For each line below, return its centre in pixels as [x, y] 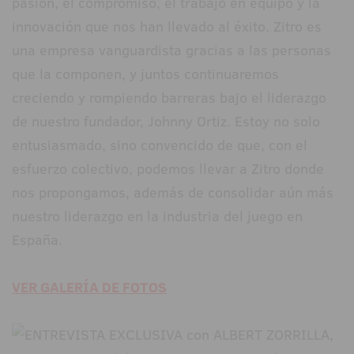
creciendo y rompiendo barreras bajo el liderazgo [169, 98]
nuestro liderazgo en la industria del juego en [157, 217]
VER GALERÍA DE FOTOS [89, 288]
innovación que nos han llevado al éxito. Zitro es [167, 27]
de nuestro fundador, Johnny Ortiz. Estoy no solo [166, 122]
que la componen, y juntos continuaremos [145, 74]
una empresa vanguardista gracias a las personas [171, 51]
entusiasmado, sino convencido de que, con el [160, 145]
